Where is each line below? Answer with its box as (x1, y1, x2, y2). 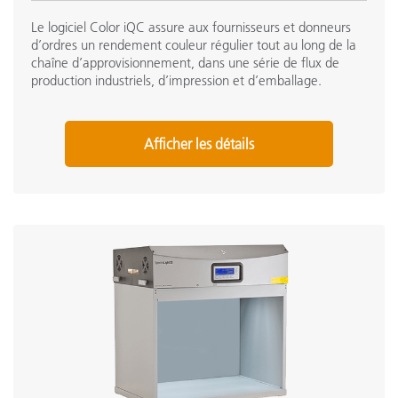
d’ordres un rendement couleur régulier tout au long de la (31, 36, 356, 53)
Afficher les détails (144, 135, 254, 153)
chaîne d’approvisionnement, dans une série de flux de (31, 54, 339, 71)
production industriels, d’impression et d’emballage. (31, 72, 322, 89)
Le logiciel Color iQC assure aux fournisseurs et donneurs (31, 19, 351, 36)
